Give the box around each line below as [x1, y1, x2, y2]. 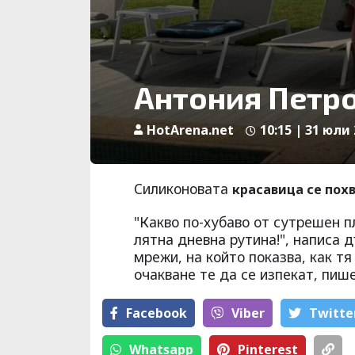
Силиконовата [134, 179, 232, 199]
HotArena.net [147, 121, 234, 139]
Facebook [126, 304, 187, 323]
